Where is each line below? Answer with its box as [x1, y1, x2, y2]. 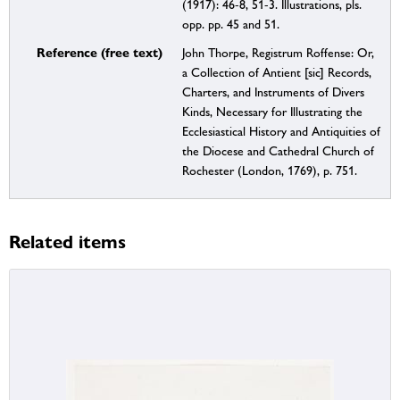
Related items [9, 230, 126, 253]
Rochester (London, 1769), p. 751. [181, 163, 357, 179]
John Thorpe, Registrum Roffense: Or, [181, 46, 374, 61]
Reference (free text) [37, 45, 162, 61]
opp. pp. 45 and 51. [181, 17, 279, 32]
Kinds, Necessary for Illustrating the [181, 104, 362, 120]
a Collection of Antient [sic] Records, [181, 65, 371, 80]
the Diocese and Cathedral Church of [181, 144, 374, 159]
